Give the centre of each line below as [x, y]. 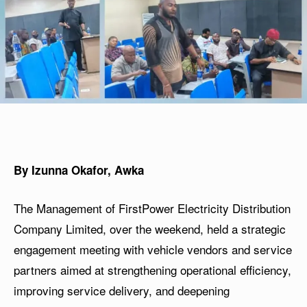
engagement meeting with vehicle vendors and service [153, 249]
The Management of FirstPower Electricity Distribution [152, 208]
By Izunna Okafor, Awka [79, 170]
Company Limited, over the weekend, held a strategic [150, 229]
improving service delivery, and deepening [122, 291]
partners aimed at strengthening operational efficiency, [152, 270]
